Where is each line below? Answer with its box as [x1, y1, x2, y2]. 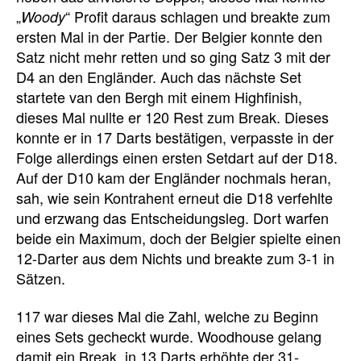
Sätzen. [16, 267, 65, 288]
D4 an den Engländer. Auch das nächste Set [16, 65, 301, 87]
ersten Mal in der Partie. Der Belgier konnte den [16, 25, 322, 47]
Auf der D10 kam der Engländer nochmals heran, [16, 166, 331, 188]
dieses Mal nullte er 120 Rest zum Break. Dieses [16, 106, 329, 127]
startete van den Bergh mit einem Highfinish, [16, 85, 302, 107]
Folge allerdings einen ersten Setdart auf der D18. [16, 146, 338, 168]
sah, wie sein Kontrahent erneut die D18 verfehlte [16, 186, 333, 208]
